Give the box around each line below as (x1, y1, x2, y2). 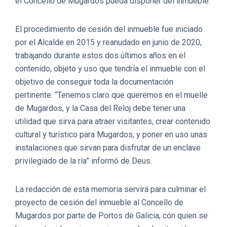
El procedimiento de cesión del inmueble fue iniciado (15, 24, 203, 34)
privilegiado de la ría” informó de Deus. (15, 156, 152, 166)
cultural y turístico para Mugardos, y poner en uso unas (15, 129, 207, 139)
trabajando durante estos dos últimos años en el (15, 50, 185, 60)
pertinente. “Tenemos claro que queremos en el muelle (15, 90, 208, 100)
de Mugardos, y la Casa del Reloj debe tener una (15, 103, 185, 113)
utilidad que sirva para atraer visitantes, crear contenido (15, 116, 210, 126)
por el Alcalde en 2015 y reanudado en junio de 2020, (15, 37, 202, 47)
